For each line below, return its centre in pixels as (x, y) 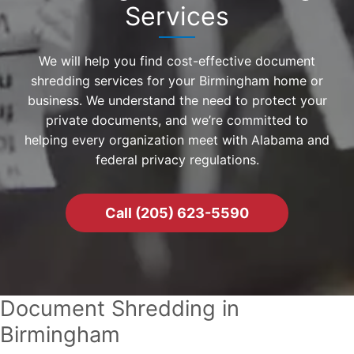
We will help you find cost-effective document (177, 60)
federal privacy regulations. (177, 159)
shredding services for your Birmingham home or (177, 80)
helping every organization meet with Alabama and (177, 139)
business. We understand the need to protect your (177, 100)
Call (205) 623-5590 (177, 213)
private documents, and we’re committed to (177, 120)
